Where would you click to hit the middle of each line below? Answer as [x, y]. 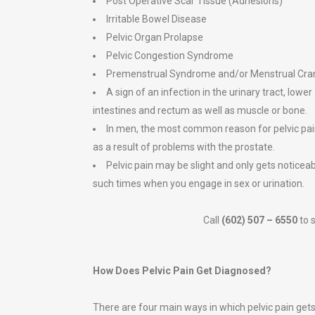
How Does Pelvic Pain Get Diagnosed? [182, 270]
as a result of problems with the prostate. [184, 147]
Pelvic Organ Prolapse [155, 37]
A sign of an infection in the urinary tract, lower [209, 92]
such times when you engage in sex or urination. [199, 183]
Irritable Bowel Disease [156, 19]
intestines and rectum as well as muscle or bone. [200, 110]
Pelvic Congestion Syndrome [170, 55]
